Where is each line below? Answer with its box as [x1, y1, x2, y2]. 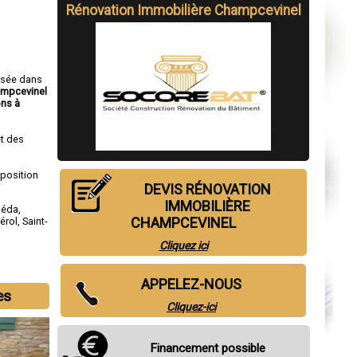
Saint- [22, 214, 49, 227]
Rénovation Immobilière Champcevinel [65, 2, 301, 18]
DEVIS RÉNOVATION [143, 181, 271, 198]
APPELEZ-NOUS [141, 276, 241, 293]
